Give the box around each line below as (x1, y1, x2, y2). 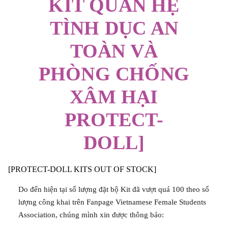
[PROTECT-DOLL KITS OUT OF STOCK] (8, 164, 156, 174)
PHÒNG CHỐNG (38, 63, 190, 84)
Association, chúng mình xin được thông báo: (18, 211, 164, 219)
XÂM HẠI (70, 85, 158, 107)
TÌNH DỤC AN (49, 17, 179, 39)
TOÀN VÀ (70, 40, 158, 62)
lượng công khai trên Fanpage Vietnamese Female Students (18, 198, 206, 207)
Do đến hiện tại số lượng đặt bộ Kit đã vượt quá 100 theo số (18, 185, 209, 194)
